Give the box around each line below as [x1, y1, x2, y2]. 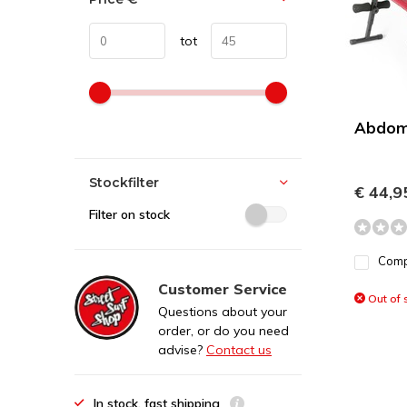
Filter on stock [89, 206, 170, 223]
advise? [158, 342, 206, 358]
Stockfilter [89, 174, 159, 191]
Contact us [206, 342, 272, 358]
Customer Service [158, 280, 287, 298]
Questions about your [158, 303, 287, 320]
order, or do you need [158, 323, 289, 339]
